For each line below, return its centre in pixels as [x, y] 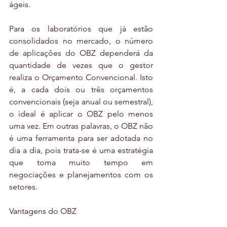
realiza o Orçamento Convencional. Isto [81, 78]
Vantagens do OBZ [43, 211]
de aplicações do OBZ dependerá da [81, 53]
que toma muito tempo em [81, 163]
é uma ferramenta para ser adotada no [81, 138]
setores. [23, 187]
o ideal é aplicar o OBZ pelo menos [81, 114]
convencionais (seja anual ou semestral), [81, 102]
